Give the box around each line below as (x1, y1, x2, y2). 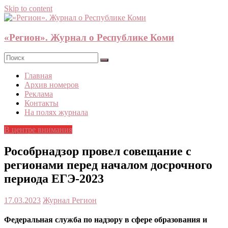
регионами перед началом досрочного (4, 158, 212, 172)
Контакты (24, 99, 59, 108)
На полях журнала (24, 108, 88, 117)
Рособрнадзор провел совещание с (4, 145, 191, 158)
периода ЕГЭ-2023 (4, 172, 104, 186)
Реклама (24, 90, 53, 99)
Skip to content (4, 4, 52, 13)
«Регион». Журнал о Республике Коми (4, 32, 174, 43)
